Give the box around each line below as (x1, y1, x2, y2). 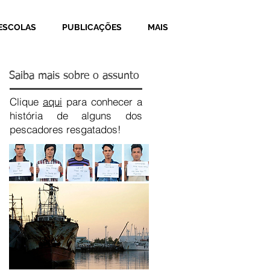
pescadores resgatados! (10, 123, 124, 136)
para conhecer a (62, 95, 142, 108)
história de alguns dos (10, 109, 142, 122)
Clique (10, 95, 43, 108)
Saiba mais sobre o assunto (9, 71, 139, 81)
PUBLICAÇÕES (62, 22, 122, 32)
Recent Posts (9, 253, 70, 263)
